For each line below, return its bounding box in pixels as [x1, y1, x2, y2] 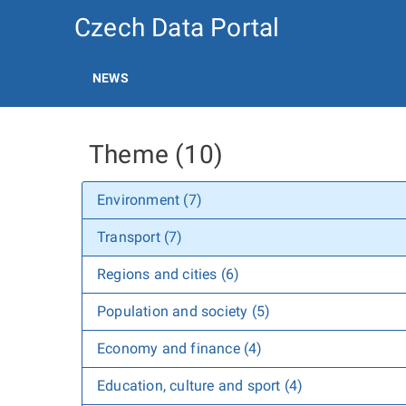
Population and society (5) [97, 303, 271, 320]
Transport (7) [97, 228, 183, 246]
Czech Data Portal [74, 13, 280, 43]
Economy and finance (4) [97, 340, 263, 357]
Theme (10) [89, 140, 223, 169]
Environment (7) [97, 191, 202, 208]
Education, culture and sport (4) [97, 377, 304, 394]
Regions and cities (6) [97, 266, 240, 283]
